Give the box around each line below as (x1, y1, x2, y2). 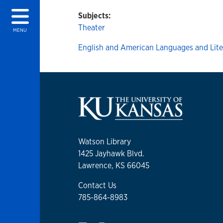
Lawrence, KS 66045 (78, 160, 149, 171)
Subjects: (78, 10, 111, 21)
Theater (78, 22, 105, 33)
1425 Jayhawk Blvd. (78, 148, 144, 159)
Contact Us (78, 180, 116, 191)
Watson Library (78, 136, 131, 147)
